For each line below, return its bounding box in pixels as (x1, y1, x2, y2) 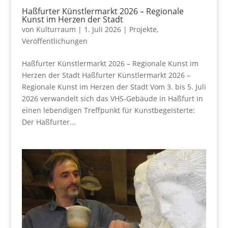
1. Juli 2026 (83, 24, 121, 34)
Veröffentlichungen (21, 36, 88, 46)
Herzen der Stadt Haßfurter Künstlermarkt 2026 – (21, 70, 190, 80)
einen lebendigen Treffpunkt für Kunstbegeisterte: (21, 105, 195, 115)
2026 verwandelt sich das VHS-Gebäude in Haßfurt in (21, 93, 203, 103)
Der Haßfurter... (21, 117, 76, 127)
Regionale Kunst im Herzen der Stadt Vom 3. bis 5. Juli (21, 81, 206, 92)
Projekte (129, 24, 157, 34)
